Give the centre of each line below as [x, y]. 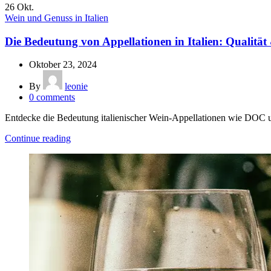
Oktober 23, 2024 [63, 65]
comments [56, 97]
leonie [76, 87]
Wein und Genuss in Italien [57, 18]
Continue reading [38, 139]
